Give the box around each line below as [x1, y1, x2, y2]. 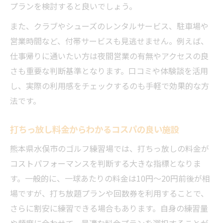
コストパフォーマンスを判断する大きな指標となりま [10, 157, 201, 169]
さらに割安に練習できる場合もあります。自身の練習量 [10, 202, 208, 214]
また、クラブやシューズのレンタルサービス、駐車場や [10, 20, 209, 32]
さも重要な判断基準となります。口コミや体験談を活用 [10, 65, 208, 77]
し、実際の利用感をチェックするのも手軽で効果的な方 [10, 80, 209, 92]
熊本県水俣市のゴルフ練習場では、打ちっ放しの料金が [10, 142, 209, 154]
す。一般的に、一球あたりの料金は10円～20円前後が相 [10, 172, 210, 184]
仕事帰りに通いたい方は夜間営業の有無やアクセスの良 [10, 50, 209, 62]
